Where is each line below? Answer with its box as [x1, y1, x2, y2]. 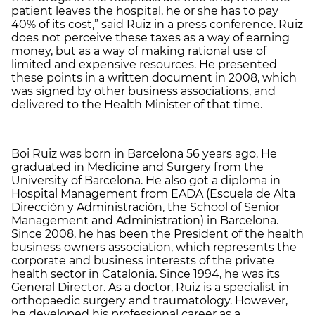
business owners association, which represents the [11, 240, 297, 254]
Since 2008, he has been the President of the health [11, 226, 304, 240]
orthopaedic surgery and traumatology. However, [11, 293, 288, 307]
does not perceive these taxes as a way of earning [11, 30, 290, 44]
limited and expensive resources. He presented [11, 57, 277, 71]
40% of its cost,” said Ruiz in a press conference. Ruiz [11, 17, 303, 31]
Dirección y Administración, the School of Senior [11, 200, 280, 214]
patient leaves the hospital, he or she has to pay [11, 4, 278, 18]
